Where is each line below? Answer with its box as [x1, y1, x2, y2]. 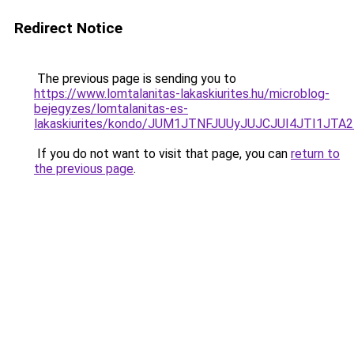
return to [291, 146, 340, 161]
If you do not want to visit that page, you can [34, 146, 291, 161]
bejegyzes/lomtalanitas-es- [34, 101, 188, 116]
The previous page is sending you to [34, 71, 236, 86]
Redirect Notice [14, 19, 122, 37]
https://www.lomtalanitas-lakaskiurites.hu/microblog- [34, 86, 330, 101]
